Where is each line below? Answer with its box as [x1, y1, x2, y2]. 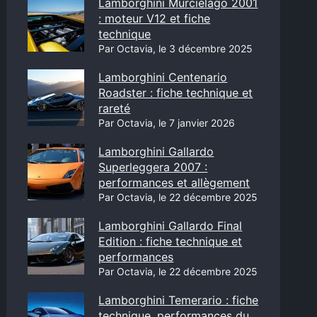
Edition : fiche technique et [98, 234, 243, 248]
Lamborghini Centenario [98, 70, 228, 84]
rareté [98, 101, 131, 115]
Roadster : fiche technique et [98, 86, 253, 100]
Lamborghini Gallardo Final [98, 219, 243, 233]
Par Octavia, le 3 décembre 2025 [98, 42, 253, 54]
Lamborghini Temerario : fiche [98, 293, 259, 307]
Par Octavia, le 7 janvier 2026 [98, 117, 236, 129]
